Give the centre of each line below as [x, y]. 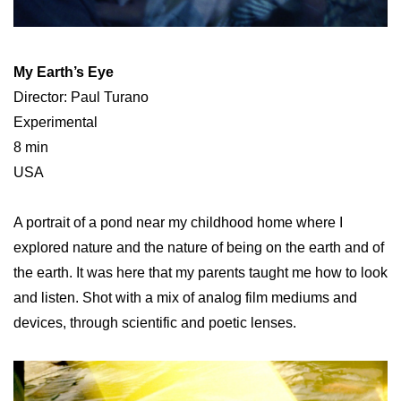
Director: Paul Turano [81, 97]
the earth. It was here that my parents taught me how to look [200, 272]
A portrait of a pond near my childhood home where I [178, 222]
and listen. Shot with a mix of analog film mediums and [185, 297]
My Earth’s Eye [64, 72]
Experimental [55, 122]
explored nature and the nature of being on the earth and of [199, 247]
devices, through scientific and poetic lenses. [155, 322]
